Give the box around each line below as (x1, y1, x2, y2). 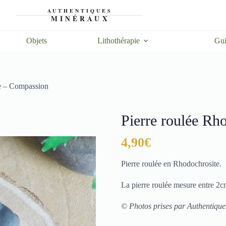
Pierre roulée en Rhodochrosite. (121, 159, 221, 168)
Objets (26, 36, 47, 45)
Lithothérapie (97, 36, 140, 45)
